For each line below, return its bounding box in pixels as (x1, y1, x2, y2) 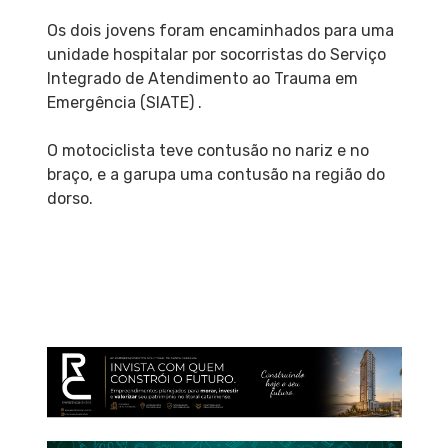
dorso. (46, 188, 93, 208)
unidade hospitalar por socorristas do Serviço (46, 44, 386, 64)
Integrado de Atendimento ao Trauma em (46, 68, 358, 88)
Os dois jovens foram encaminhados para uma (46, 20, 394, 40)
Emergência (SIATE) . (46, 92, 202, 112)
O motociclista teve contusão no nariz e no (46, 140, 369, 160)
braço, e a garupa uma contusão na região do (46, 164, 385, 184)
